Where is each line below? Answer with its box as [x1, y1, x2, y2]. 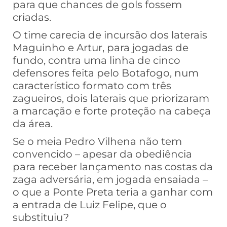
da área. [13, 118, 53, 130]
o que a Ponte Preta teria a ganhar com [13, 186, 213, 199]
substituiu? [13, 211, 69, 224]
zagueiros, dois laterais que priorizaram [13, 92, 209, 105]
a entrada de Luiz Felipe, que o [13, 199, 167, 211]
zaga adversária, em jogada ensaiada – [13, 173, 208, 186]
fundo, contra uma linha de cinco [13, 54, 180, 67]
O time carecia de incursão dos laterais [13, 29, 207, 42]
